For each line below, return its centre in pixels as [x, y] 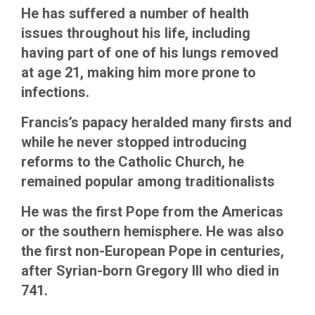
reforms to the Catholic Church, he [133, 161]
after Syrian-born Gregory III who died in [150, 270]
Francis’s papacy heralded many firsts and [156, 122]
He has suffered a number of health [135, 13]
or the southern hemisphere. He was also [153, 231]
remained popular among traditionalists [148, 181]
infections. [55, 92]
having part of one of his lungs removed [150, 52]
